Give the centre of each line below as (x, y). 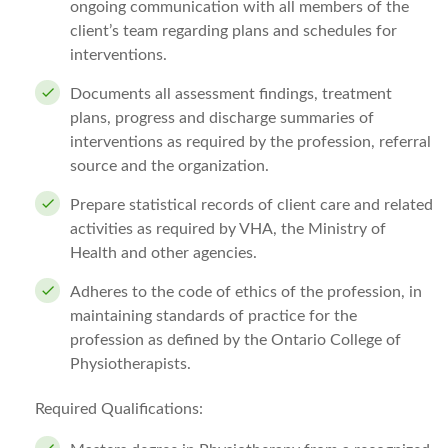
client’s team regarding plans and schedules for (233, 31)
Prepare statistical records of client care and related (251, 205)
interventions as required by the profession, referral (250, 142)
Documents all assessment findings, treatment (231, 94)
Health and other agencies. (163, 253)
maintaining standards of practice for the (213, 316)
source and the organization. (169, 166)
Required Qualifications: (119, 409)
